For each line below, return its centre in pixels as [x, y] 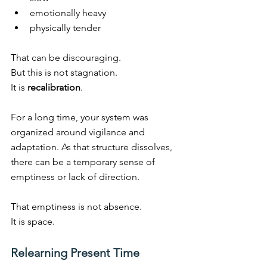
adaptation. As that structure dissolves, [93, 147]
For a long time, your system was [81, 117]
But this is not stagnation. [64, 73]
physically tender [65, 28]
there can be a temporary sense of [84, 162]
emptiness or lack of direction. [75, 177]
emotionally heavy [68, 13]
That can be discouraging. [66, 58]
